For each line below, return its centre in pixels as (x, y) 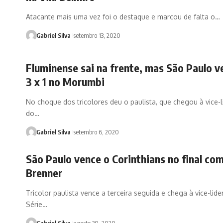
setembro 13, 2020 (97, 35)
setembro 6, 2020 (96, 132)
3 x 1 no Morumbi (65, 82)
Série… (37, 204)
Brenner (44, 172)
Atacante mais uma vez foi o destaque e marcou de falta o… (123, 16)
